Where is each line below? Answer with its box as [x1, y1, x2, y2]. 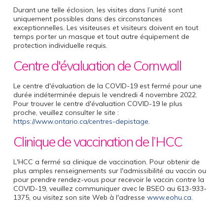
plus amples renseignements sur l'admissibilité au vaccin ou [13, 166, 206, 175]
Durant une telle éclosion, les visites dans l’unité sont [13, 5, 183, 14]
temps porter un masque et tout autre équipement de [13, 32, 189, 41]
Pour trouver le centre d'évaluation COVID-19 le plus [13, 99, 183, 108]
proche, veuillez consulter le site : [13, 108, 119, 117]
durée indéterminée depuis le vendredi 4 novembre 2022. [13, 90, 197, 99]
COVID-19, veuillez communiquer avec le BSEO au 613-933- [13, 184, 207, 193]
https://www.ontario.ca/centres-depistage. [13, 117, 150, 126]
